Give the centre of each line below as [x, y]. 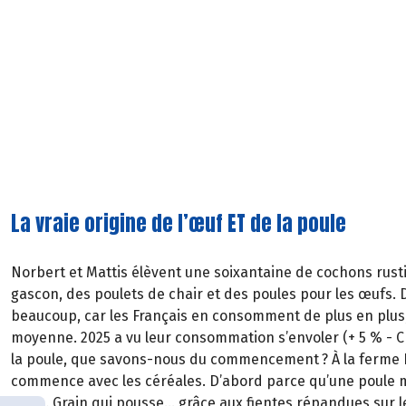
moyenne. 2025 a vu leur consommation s [148, 338]
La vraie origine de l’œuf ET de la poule [179, 224]
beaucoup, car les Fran [86, 316]
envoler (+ [322, 338]
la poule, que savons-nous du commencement [165, 360]
